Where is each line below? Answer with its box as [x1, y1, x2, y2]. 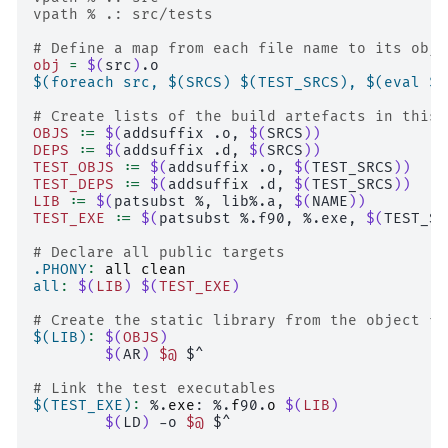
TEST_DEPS [33, 176, 114, 194]
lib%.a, [222, 193, 285, 211]
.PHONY [33, 261, 87, 279]
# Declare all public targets [33, 244, 285, 262]
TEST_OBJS [33, 159, 114, 177]
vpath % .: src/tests [33, 6, 213, 24]
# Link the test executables [33, 380, 276, 398]
